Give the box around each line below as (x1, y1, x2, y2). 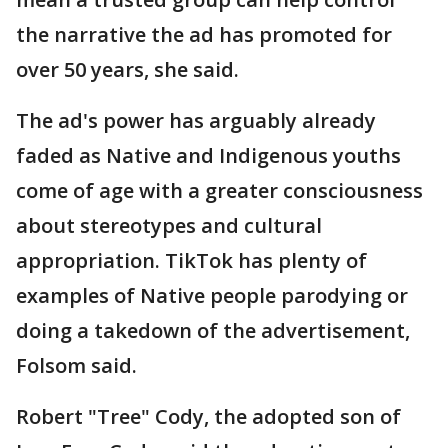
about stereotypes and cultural (16, 212, 322, 240)
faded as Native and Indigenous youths (16, 142, 401, 170)
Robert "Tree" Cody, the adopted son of (16, 403, 401, 431)
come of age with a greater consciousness (16, 177, 423, 205)
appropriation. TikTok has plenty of (16, 247, 367, 275)
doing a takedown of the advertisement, (16, 317, 410, 345)
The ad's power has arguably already (16, 107, 376, 135)
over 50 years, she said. (16, 56, 239, 84)
